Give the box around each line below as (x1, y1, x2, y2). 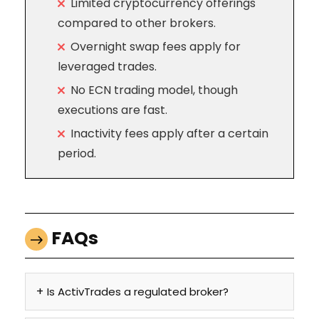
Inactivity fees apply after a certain (70, 125, 268, 142)
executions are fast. (58, 102, 167, 119)
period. (58, 145, 96, 162)
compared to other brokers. (58, 15, 216, 32)
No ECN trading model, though (70, 82, 238, 99)
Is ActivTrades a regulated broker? (47, 284, 229, 300)
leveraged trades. (58, 58, 157, 75)
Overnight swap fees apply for (70, 38, 241, 56)
